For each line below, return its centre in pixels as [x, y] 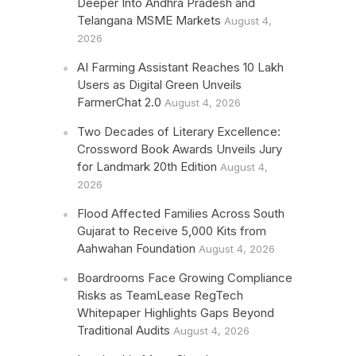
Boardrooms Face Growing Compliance [185, 278]
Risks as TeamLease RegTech [161, 295]
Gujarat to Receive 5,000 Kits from [172, 231]
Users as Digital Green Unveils [160, 85]
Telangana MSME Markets [149, 20]
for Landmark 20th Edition [147, 166]
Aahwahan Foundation [137, 248]
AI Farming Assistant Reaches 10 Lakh [181, 67]
